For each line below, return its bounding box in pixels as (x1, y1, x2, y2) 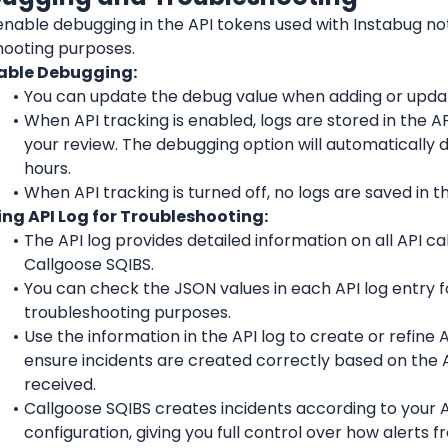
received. (24, 372, 96, 396)
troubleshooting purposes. (24, 300, 231, 324)
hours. (24, 156, 71, 180)
